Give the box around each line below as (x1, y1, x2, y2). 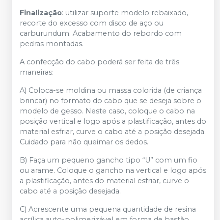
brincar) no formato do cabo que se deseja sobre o (20, 96, 201, 106)
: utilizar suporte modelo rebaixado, (62, 8, 188, 18)
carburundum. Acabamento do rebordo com (20, 29, 182, 38)
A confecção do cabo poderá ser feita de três (20, 57, 179, 67)
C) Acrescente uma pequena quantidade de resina (20, 205, 196, 214)
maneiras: (20, 68, 54, 77)
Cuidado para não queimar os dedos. (20, 137, 148, 147)
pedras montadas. (20, 39, 83, 49)
